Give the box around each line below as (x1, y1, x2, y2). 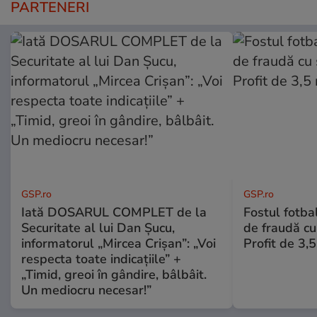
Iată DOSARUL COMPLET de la (21, 203, 207, 221)
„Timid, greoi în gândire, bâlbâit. (21, 265, 207, 283)
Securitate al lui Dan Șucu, (21, 219, 175, 236)
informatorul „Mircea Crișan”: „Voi (21, 234, 216, 252)
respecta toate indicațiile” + (21, 250, 181, 267)
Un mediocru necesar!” (21, 281, 151, 299)
